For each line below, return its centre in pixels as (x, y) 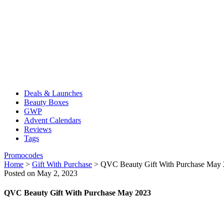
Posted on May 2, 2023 (41, 173)
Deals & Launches (53, 93)
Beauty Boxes (46, 102)
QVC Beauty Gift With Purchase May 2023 (77, 193)
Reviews (38, 129)
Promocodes (23, 155)
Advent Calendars (52, 120)
